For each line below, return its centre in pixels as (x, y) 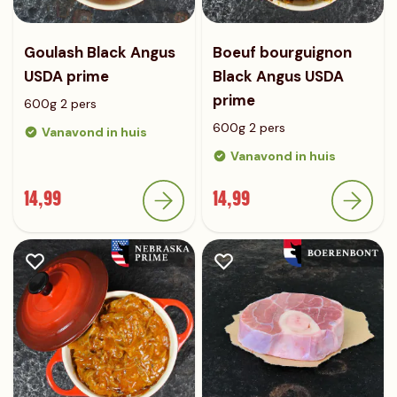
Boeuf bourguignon (282, 52)
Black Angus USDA (278, 76)
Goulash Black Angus (100, 52)
